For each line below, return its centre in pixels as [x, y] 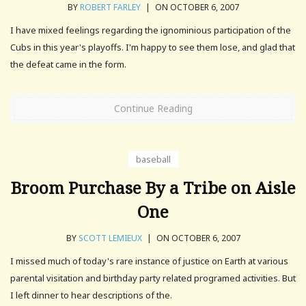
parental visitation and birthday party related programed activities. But [153, 278]
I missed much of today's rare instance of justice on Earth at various [149, 261]
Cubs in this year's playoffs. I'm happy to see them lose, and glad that [153, 47]
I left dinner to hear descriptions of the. [91, 295]
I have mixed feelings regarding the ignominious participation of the [151, 30]
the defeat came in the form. [68, 64]
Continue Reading [153, 108]
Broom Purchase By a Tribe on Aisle [153, 187]
